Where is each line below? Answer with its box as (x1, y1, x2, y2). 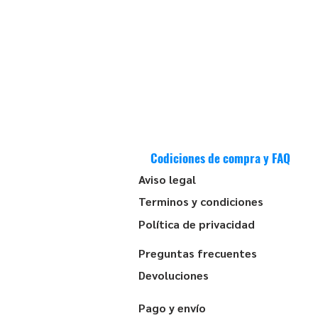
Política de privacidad (138, 216, 255, 231)
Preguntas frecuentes (138, 246, 257, 261)
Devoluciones (138, 268, 209, 283)
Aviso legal (138, 172, 196, 187)
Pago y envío (138, 300, 206, 315)
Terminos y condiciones (138, 194, 263, 209)
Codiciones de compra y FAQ (150, 149, 290, 167)
